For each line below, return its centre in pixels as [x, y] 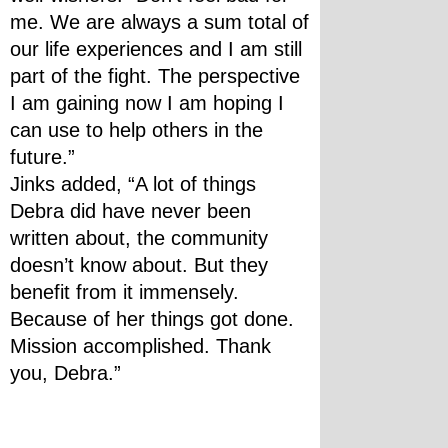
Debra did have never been [130, 211]
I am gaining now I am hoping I [147, 103]
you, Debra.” [65, 373]
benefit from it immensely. [124, 292]
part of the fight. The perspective [155, 76]
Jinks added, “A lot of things [133, 184]
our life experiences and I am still [156, 49]
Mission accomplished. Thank [140, 346]
